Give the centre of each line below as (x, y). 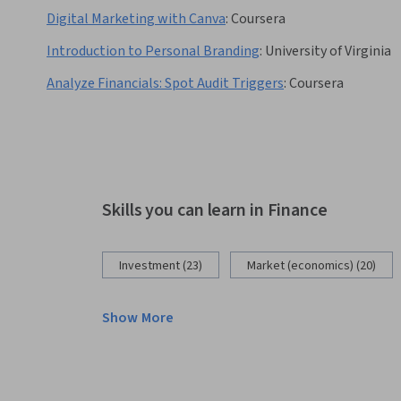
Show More (138, 318)
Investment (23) (161, 266)
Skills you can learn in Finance (215, 211)
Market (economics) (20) (311, 266)
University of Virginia (328, 51)
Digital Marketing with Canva (136, 19)
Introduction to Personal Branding (153, 51)
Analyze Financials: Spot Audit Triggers (165, 84)
